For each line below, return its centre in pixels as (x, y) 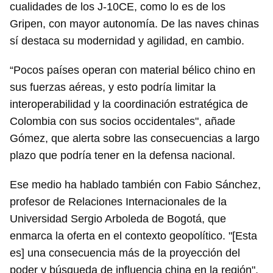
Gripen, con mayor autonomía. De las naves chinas (134, 24)
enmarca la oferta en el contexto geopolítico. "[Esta (133, 236)
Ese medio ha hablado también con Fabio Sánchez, (135, 185)
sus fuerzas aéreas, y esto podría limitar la (113, 87)
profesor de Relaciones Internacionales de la (118, 202)
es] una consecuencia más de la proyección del (125, 253)
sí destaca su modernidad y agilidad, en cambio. (129, 41)
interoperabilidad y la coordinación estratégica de (129, 105)
